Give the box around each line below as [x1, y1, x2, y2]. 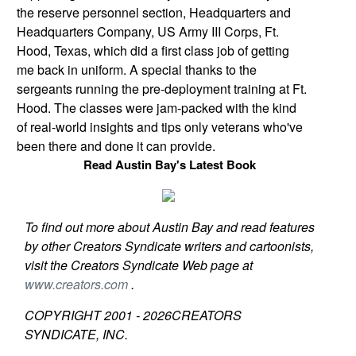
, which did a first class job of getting [87, 41, 289, 60]
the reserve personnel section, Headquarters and [17, 3, 291, 21]
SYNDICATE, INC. [24, 325, 128, 343]
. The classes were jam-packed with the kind [48, 99, 296, 117]
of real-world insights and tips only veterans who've [17, 118, 303, 136]
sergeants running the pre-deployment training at [17, 79, 292, 98]
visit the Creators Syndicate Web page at [24, 256, 253, 274]
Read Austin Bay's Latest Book [83, 156, 257, 173]
